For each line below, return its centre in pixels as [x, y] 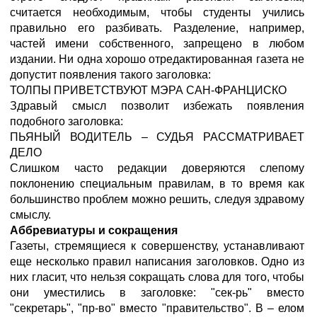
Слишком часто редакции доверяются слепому [157, 168]
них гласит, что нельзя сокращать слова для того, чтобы [157, 277]
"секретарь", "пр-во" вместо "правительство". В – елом [157, 308]
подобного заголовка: [67, 121]
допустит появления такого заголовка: [110, 75]
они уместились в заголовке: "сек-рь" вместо [157, 293]
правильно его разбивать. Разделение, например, [157, 28]
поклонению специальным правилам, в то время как [157, 184]
